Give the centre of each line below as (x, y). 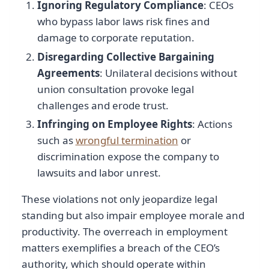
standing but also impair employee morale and (133, 215)
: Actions (212, 124)
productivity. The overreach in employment (125, 231)
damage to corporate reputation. (116, 38)
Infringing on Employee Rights (114, 124)
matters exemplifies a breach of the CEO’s (121, 247)
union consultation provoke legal (115, 89)
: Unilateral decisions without (168, 73)
